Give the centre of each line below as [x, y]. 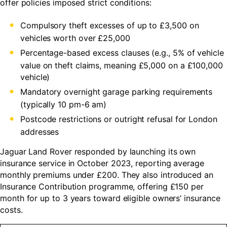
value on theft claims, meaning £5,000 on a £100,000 [122, 65]
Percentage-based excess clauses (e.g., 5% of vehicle [122, 53]
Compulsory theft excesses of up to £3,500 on [110, 25]
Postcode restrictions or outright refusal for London [119, 119]
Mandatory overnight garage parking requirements [117, 92]
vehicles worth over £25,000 [75, 38]
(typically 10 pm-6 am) [64, 104]
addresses [40, 132]
